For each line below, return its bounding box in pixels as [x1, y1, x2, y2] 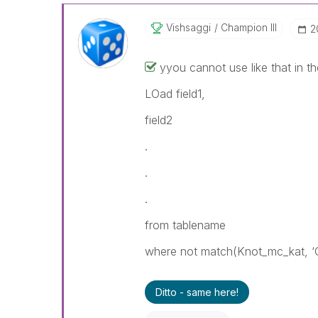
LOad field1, [144, 87, 205, 101]
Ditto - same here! [155, 286, 238, 298]
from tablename [144, 218, 226, 232]
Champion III [217, 21, 277, 33]
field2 [144, 113, 172, 127]
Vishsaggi [165, 21, 211, 33]
